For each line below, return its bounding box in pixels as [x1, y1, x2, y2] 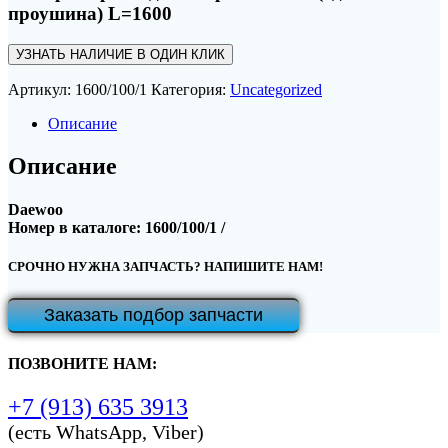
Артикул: [8, 81, 75, 99]
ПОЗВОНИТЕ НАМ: [8, 354, 157, 372]
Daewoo [8, 201, 63, 219]
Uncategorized [230, 81, 322, 99]
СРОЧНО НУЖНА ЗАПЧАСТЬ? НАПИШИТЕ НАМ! [8, 259, 323, 275]
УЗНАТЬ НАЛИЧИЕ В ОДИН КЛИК [16, 47, 225, 63]
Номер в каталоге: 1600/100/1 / [8, 219, 225, 237]
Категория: [151, 81, 230, 99]
